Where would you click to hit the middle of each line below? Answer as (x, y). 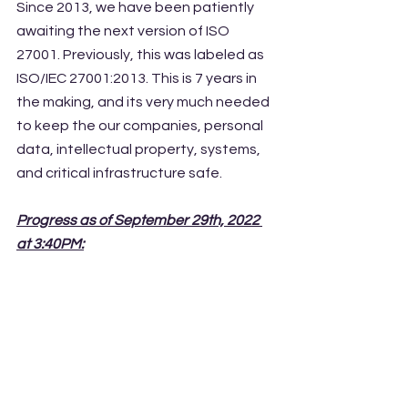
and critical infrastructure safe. (121, 173)
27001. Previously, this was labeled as (142, 55)
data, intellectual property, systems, (140, 149)
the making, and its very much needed (144, 102)
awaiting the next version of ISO (124, 31)
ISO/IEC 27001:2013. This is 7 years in (138, 78)
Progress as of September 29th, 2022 (139, 220)
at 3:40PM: (50, 244)
